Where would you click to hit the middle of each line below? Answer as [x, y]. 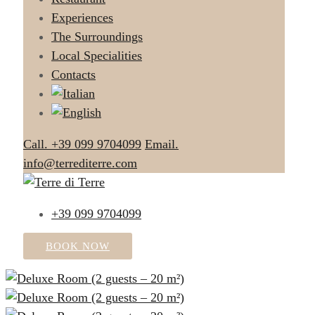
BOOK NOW [78, 246]
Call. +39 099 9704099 [82, 144]
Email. [162, 144]
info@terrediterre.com [80, 163]
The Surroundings [97, 37]
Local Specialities [97, 56]
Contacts [73, 75]
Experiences [82, 18]
